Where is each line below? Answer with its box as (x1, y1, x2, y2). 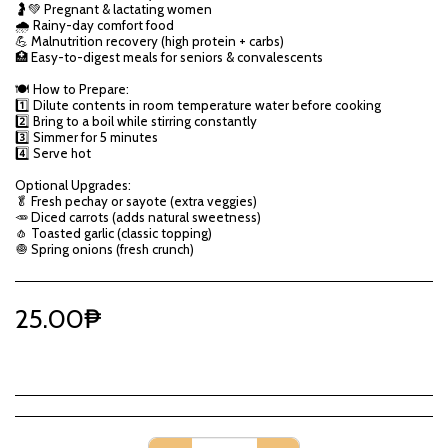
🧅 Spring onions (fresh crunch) (15, 241, 194, 257)
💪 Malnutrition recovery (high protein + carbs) (15, 33, 284, 49)
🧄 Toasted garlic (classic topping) (15, 225, 212, 241)
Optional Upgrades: (15, 177, 131, 193)
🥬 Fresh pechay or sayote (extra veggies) (15, 193, 257, 209)
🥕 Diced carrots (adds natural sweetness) (15, 209, 261, 225)
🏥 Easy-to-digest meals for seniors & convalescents (15, 49, 323, 65)
